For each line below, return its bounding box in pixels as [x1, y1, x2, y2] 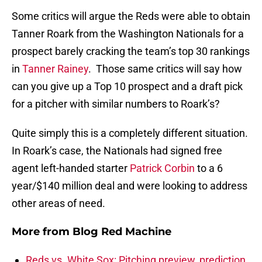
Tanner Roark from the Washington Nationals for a [12, 27, 244, 40]
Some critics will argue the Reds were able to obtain [12, 10, 250, 23]
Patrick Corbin [130, 162, 195, 175]
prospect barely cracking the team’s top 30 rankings [12, 45, 250, 58]
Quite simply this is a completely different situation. [12, 127, 250, 140]
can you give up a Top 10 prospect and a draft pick [12, 80, 243, 93]
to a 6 [195, 162, 223, 175]
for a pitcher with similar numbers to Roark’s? [12, 98, 220, 111]
